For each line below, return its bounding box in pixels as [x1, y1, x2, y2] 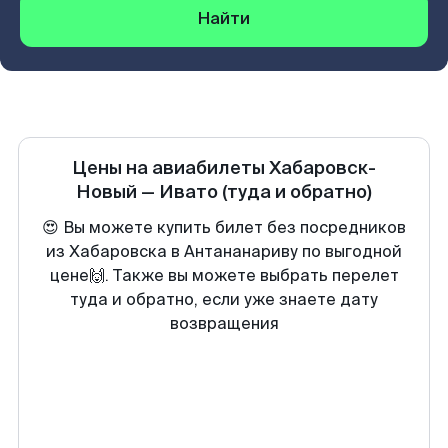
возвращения [169, 313, 279, 334]
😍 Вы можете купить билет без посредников [42, 217, 406, 238]
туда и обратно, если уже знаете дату [70, 289, 378, 310]
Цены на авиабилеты [72, 156, 269, 180]
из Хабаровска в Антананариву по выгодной [46, 241, 402, 262]
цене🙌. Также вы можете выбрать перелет [49, 265, 399, 286]
